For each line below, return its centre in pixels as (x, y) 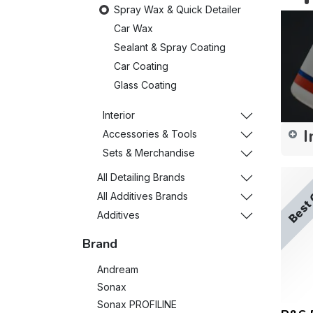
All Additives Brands (143, 196)
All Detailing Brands (141, 177)
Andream (118, 269)
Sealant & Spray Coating (170, 47)
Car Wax (133, 28)
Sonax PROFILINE (137, 304)
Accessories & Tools (150, 134)
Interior (119, 115)
